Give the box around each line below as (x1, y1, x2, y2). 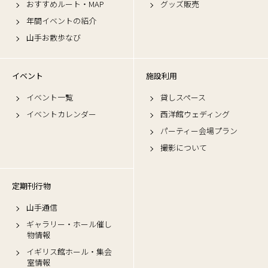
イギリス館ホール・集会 (26, 246, 112, 257)
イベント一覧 (26, 92, 73, 103)
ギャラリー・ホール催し (26, 218, 112, 230)
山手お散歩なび (26, 32, 81, 43)
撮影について (160, 142, 207, 153)
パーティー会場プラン (160, 125, 237, 136)
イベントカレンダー (26, 108, 96, 120)
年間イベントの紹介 (26, 15, 96, 26)
